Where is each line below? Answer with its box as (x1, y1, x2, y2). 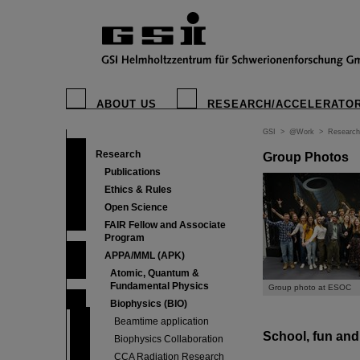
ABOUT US (96, 98, 157, 110)
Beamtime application (114, 316, 209, 327)
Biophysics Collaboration (114, 333, 223, 345)
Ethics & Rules (104, 184, 172, 195)
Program (104, 232, 145, 243)
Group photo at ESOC (268, 283, 351, 292)
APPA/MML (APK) (104, 250, 185, 261)
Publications (104, 166, 161, 178)
